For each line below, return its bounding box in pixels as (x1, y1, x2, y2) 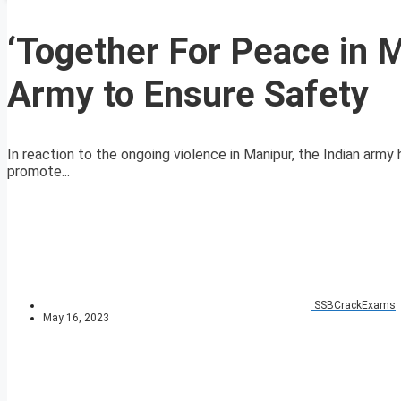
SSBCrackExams (314, 299, 396, 312)
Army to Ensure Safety (7, 73, 369, 116)
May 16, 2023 (43, 311, 109, 325)
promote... (7, 163, 70, 181)
